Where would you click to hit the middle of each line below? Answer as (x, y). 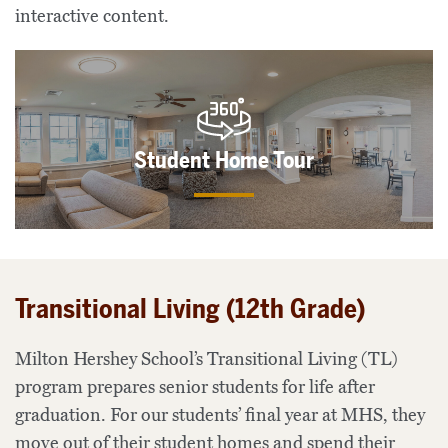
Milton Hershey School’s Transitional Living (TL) (206, 359)
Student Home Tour (224, 160)
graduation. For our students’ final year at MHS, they (220, 415)
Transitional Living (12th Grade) (190, 309)
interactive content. (92, 16)
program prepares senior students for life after (195, 387)
